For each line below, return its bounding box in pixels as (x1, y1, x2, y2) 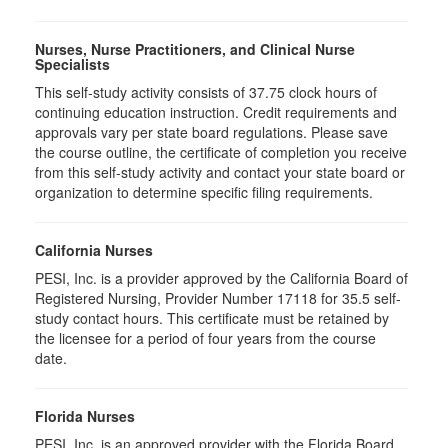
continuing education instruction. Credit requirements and (35, 101, 397, 122)
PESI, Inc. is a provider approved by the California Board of (35, 267, 408, 288)
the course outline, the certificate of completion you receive (35, 141, 407, 162)
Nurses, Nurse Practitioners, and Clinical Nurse (35, 38, 355, 59)
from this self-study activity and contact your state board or (35, 161, 405, 182)
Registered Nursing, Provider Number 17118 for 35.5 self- (35, 287, 401, 308)
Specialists (35, 53, 110, 74)
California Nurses (35, 239, 153, 260)
